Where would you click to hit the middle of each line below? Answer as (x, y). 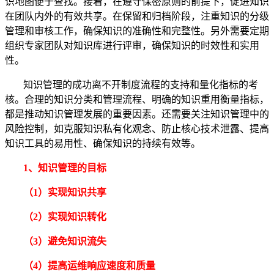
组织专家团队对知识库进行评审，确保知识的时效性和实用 (132, 46)
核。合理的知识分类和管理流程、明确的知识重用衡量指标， (137, 100)
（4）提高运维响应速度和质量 (89, 266)
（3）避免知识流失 (65, 242)
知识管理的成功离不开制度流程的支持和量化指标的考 (141, 85)
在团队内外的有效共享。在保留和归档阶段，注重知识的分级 (137, 17)
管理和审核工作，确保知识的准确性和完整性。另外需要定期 (137, 31)
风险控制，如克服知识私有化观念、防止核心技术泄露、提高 (137, 129)
